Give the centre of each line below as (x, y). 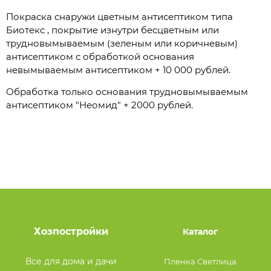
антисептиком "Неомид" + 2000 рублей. (100, 105)
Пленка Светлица (200, 261)
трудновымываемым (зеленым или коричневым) (122, 44)
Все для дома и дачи (71, 261)
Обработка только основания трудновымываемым (127, 92)
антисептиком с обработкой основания (100, 57)
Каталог (200, 231)
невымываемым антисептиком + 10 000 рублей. (118, 70)
